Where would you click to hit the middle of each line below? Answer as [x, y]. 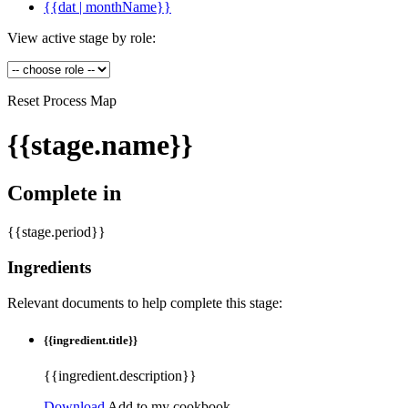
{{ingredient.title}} [91, 340]
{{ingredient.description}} [120, 376]
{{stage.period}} [56, 232]
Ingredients [49, 267]
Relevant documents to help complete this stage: [145, 302]
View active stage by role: [82, 37]
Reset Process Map [62, 100]
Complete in [64, 194]
